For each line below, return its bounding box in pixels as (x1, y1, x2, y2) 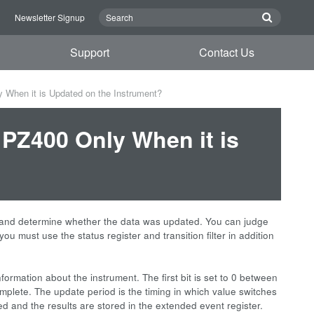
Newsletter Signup (15, 11, 85, 23)
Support (70, 44, 110, 60)
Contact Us (198, 44, 254, 60)
